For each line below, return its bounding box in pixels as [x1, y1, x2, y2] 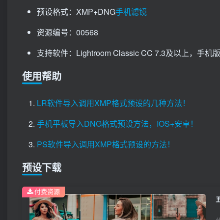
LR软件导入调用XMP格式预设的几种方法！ [37, 97, 190, 109]
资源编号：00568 [37, 27, 98, 38]
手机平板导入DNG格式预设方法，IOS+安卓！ [37, 118, 198, 130]
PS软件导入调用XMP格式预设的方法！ [37, 138, 175, 150]
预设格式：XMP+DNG [37, 6, 115, 18]
